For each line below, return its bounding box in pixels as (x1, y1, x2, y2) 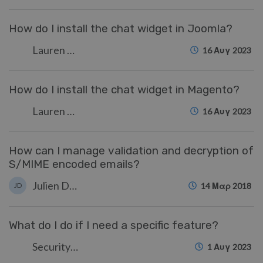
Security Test (70, 240, 78, 253)
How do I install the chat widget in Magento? (9, 83, 240, 96)
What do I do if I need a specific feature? (9, 218, 218, 232)
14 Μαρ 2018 (201, 181, 251, 191)
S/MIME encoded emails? (9, 157, 140, 171)
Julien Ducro (69, 179, 77, 192)
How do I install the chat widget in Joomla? (9, 22, 232, 35)
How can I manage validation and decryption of (9, 144, 254, 157)
